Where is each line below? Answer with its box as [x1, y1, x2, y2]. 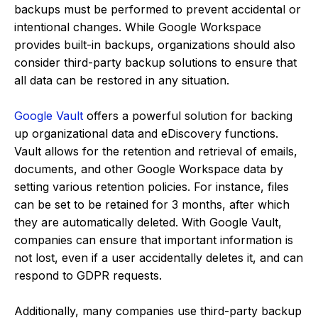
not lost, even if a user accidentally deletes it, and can [14, 250, 303, 265]
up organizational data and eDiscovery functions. [14, 126, 278, 141]
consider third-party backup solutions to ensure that [14, 55, 297, 70]
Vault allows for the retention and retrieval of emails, [14, 143, 297, 158]
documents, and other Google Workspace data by [14, 161, 283, 176]
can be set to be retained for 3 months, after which [14, 197, 290, 212]
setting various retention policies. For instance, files [14, 179, 289, 194]
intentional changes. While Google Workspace [14, 19, 261, 34]
